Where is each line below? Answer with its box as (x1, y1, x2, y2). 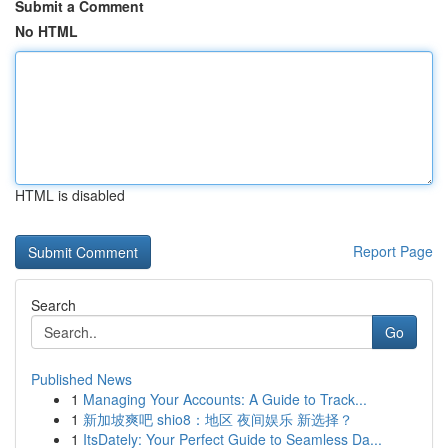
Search (31, 295, 76, 315)
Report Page (353, 241, 433, 261)
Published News (31, 369, 132, 389)
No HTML (15, 21, 78, 41)
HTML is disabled (15, 185, 125, 205)
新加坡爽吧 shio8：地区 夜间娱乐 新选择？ (83, 409, 353, 429)
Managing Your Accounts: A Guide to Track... (83, 389, 367, 409)
